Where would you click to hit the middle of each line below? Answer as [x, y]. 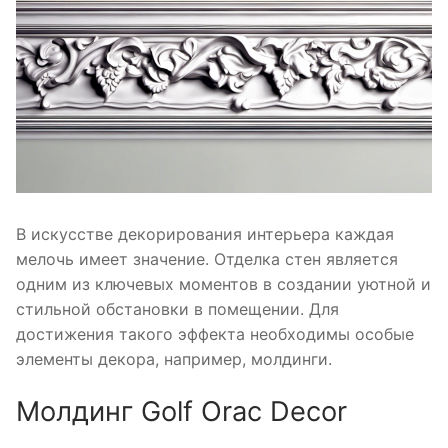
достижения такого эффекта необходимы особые [215, 334]
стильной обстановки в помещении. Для [177, 309]
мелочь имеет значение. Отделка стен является [207, 259]
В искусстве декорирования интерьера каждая [205, 234]
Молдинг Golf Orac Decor [181, 412]
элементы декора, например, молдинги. [174, 359]
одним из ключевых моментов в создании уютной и [223, 284]
